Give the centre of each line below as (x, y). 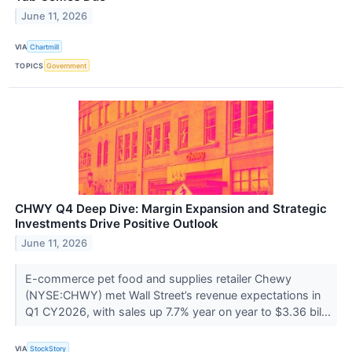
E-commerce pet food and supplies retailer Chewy (158, 279)
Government (67, 65)
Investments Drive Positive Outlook (117, 224)
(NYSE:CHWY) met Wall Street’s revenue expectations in (172, 295)
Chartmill (45, 46)
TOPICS (29, 65)
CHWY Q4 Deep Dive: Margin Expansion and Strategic (171, 209)
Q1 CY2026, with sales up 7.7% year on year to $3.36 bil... (179, 312)
